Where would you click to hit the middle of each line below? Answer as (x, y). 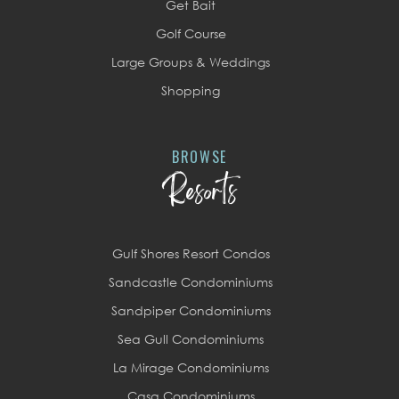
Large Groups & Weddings (191, 62)
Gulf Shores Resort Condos (191, 253)
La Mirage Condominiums (191, 367)
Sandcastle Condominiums (191, 282)
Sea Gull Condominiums (191, 339)
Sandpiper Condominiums (191, 310)
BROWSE (199, 157)
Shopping (191, 90)
